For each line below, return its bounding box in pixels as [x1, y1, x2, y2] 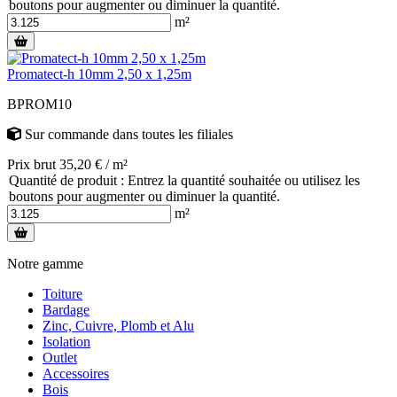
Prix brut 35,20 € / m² [7, 156, 128, 172]
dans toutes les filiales [109, 126, 233, 142]
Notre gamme [7, 255, 83, 271]
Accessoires [43, 365, 109, 381]
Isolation [43, 333, 90, 349]
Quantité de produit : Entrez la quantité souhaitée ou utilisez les [9, 172, 360, 188]
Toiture [43, 285, 82, 301]
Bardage [43, 301, 90, 317]
